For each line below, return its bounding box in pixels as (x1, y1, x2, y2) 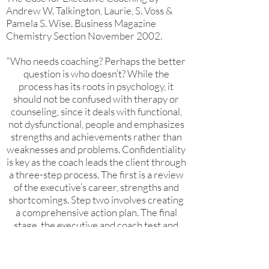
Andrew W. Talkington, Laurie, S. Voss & (6, 4, 173, 17)
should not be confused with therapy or (13, 92, 179, 105)
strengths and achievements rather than (10, 130, 182, 143)
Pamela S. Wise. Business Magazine (6, 17, 156, 29)
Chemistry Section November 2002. (6, 29, 162, 42)
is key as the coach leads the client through (6, 156, 186, 168)
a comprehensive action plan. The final (15, 206, 177, 219)
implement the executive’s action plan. (16, 231, 177, 244)
